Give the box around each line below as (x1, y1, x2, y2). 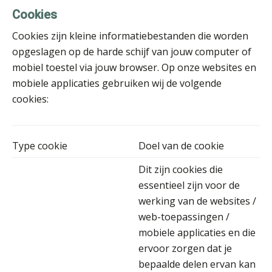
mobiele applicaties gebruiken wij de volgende (12, 76, 222, 90)
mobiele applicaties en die (138, 225, 256, 239)
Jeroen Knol (110, 131, 164, 145)
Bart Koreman (110, 216, 175, 230)
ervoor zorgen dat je (138, 241, 232, 255)
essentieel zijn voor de (138, 178, 240, 192)
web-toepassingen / (138, 209, 229, 223)
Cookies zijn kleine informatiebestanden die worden (12, 29, 248, 42)
